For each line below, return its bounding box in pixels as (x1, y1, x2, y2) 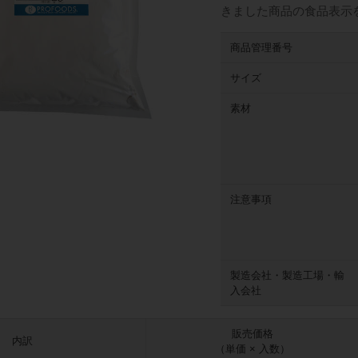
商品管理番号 (230, 42, 293, 54)
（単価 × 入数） (214, 343, 290, 356)
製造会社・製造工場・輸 (230, 269, 345, 282)
